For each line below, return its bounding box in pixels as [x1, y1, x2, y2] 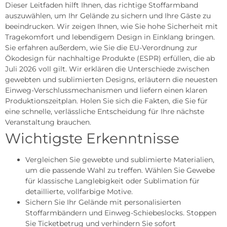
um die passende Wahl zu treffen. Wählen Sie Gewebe [25, 165, 215, 175]
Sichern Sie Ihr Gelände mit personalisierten [25, 197, 181, 207]
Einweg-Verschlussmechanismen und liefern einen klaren [5, 85, 207, 95]
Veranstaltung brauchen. [5, 117, 91, 127]
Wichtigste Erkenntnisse [5, 129, 179, 147]
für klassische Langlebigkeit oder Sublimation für [25, 176, 200, 185]
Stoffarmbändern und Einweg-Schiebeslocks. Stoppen [25, 208, 216, 217]
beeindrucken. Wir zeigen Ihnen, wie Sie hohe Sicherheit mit [5, 21, 218, 31]
